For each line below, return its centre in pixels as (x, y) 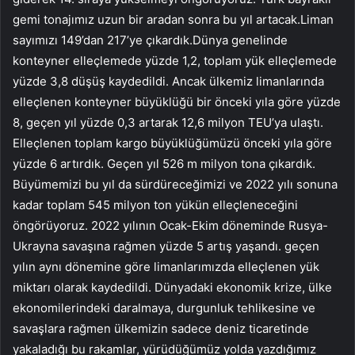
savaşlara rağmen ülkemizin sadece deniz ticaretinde (161, 328)
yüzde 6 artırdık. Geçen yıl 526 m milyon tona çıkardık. (164, 163)
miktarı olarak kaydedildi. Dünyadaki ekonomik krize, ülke (172, 287)
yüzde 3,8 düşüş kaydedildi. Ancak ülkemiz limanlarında (168, 81)
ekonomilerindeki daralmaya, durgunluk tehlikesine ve (164, 307)
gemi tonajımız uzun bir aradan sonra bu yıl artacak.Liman (173, 19)
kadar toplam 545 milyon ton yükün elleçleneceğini (155, 204)
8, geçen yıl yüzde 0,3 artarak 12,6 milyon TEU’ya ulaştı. (168, 122)
